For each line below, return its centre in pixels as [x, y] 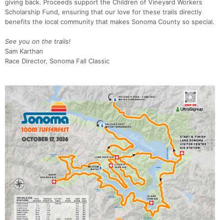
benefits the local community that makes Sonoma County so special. [110, 22]
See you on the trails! [38, 41]
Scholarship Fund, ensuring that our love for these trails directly [103, 12]
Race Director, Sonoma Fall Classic [57, 61]
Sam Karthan [24, 51]
